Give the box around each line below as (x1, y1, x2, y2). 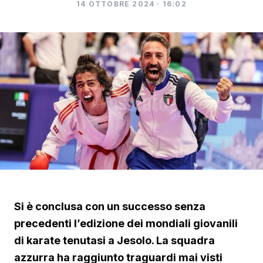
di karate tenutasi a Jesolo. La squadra (14, 234, 215, 247)
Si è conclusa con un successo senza (14, 200, 205, 213)
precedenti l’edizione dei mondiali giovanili (14, 217, 238, 230)
